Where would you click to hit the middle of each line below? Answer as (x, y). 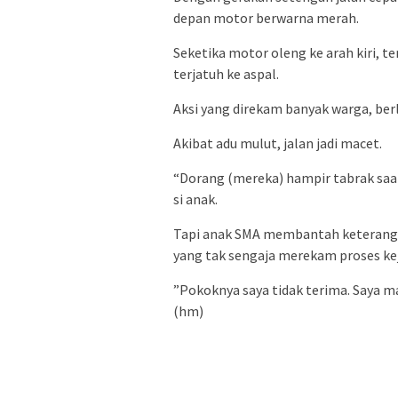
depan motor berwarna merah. (266, 17)
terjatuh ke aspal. (226, 73)
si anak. (195, 199)
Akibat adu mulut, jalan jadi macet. (278, 143)
